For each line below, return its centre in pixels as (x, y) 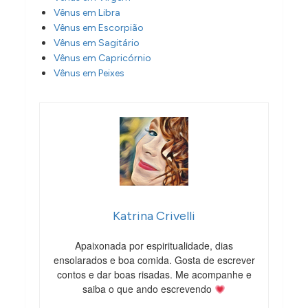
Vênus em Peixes (89, 74)
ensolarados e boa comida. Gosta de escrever (154, 260)
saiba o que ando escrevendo (149, 289)
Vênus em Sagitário (97, 43)
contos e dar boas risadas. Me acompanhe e (154, 275)
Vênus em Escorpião (99, 28)
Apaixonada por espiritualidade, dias (154, 246)
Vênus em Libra (87, 13)
